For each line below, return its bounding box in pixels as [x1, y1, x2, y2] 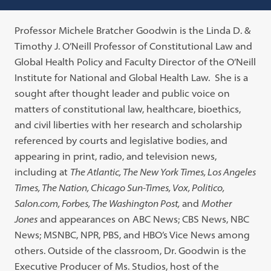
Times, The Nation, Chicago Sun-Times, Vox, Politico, [15, 181, 225, 194]
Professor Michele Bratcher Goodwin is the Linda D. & [15, 24, 251, 36]
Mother [201, 197, 232, 209]
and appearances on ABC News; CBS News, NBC [38, 213, 250, 225]
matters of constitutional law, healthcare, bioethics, [15, 103, 241, 115]
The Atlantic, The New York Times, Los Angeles [70, 166, 256, 178]
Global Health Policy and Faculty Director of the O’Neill [15, 56, 256, 68]
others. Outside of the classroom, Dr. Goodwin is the [15, 244, 247, 256]
